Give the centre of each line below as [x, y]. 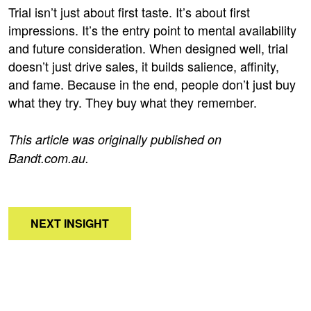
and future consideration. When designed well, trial [148, 48]
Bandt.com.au [47, 158]
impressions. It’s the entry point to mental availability [152, 30]
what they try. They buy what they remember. [133, 102]
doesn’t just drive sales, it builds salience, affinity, [144, 66]
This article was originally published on [115, 139]
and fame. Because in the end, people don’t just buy [152, 84]
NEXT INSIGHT [70, 223]
